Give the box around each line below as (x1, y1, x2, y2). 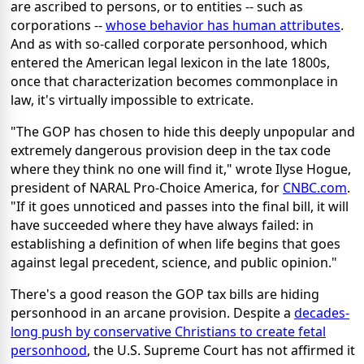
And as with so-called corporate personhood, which (11, 34, 327, 53)
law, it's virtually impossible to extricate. (11, 90, 253, 109)
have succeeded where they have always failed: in (11, 215, 314, 234)
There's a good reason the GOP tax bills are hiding (11, 284, 319, 303)
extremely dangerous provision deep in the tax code (11, 141, 331, 159)
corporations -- (11, 15, 106, 34)
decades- (294, 303, 349, 322)
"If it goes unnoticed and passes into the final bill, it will (11, 197, 349, 215)
